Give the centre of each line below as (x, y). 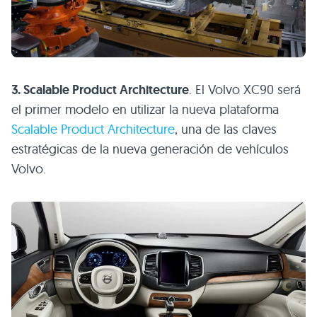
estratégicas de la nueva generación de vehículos (150, 149)
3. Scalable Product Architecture (100, 90)
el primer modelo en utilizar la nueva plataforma (145, 110)
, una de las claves (226, 129)
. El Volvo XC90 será (245, 90)
